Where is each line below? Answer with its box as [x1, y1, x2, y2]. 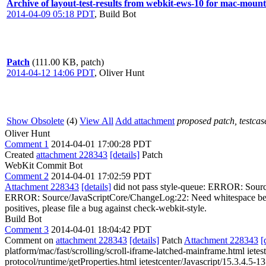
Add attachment [115, 116, 175, 126]
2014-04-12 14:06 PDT [7, 68, 94, 78]
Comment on [5, 235, 56, 245]
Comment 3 [5, 224, 49, 235]
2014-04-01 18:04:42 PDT [51, 224, 151, 235]
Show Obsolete [7, 116, 64, 126]
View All [80, 116, 113, 126]
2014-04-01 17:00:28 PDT [51, 139, 151, 149]
